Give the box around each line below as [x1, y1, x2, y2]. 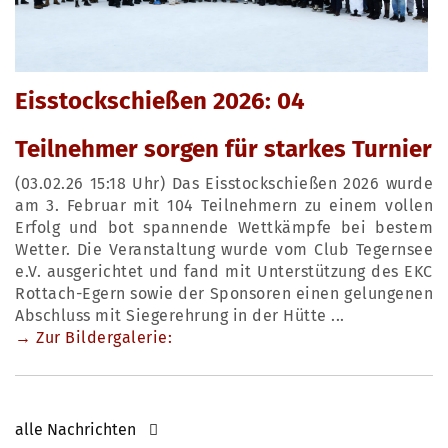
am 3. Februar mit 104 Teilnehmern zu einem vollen [15, 196, 433, 216]
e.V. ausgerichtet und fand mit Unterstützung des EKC [15, 262, 433, 282]
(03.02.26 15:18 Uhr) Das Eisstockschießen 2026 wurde [15, 174, 433, 194]
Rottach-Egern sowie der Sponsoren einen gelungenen [15, 284, 433, 304]
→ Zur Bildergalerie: [15, 328, 172, 348]
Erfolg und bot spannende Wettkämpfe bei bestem [15, 218, 433, 238]
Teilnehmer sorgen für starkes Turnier [15, 135, 432, 164]
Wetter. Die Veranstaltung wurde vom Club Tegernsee [15, 240, 433, 260]
